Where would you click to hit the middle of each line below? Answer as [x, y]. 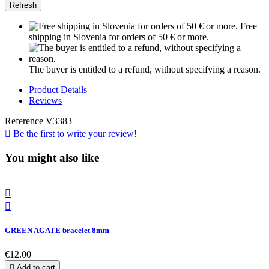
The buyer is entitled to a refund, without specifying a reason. [145, 69]
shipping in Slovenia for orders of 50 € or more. [119, 37]
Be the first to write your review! [74, 133]
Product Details [58, 89]
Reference [25, 121]
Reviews [45, 100]
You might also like [52, 157]
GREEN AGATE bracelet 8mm [57, 231]
